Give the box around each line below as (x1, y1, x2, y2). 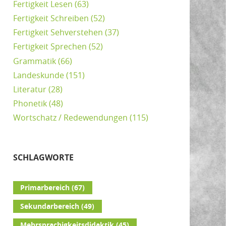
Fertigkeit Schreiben (13, 13, 89, 24)
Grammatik (13, 55, 56, 67)
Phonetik (13, 98, 47, 109)
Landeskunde (13, 69, 64, 81)
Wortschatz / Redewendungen (13, 112, 128, 124)
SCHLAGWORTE (13, 152, 74, 163)
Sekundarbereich (20, 201, 80, 211)
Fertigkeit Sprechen (13, 41, 87, 52)
